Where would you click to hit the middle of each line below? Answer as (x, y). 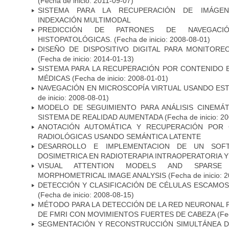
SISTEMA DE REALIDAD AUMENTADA (101, 117)
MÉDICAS (54, 78)
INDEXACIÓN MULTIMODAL (84, 20)
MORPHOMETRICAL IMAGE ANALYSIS (102, 175)
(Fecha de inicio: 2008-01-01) (119, 78)
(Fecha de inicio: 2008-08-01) (161, 39)
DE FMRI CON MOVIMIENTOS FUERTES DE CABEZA (127, 214)
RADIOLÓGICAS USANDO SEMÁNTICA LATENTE (119, 136)
